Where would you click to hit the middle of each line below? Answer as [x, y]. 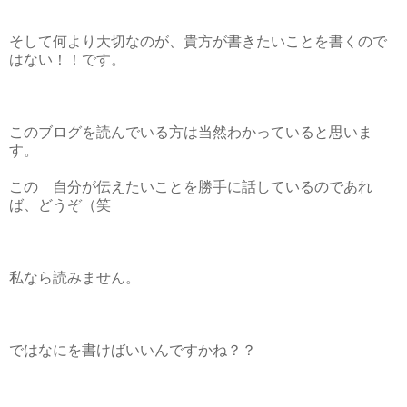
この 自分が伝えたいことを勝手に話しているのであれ [191, 186]
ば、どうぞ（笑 [60, 204]
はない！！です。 [67, 59]
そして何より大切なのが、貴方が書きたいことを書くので [198, 41]
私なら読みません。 [74, 277]
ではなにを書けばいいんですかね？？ [133, 350]
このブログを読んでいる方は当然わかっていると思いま [191, 132]
